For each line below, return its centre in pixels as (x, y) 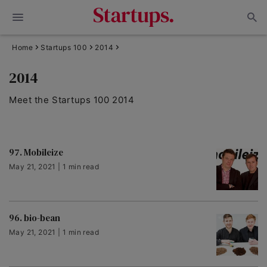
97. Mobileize (36, 152)
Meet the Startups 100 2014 (72, 100)
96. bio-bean (35, 218)
